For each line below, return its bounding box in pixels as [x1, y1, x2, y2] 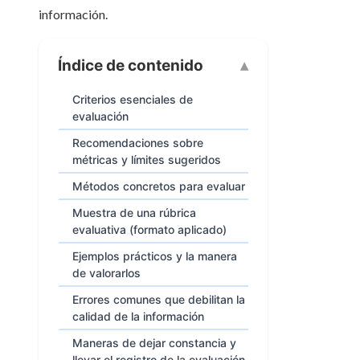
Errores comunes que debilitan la [72, 292, 245, 307]
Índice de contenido [58, 56, 203, 76]
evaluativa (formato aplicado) [72, 223, 227, 237]
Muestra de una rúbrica [72, 206, 196, 220]
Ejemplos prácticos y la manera [72, 249, 237, 264]
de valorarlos [72, 266, 141, 280]
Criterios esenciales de [72, 92, 193, 107]
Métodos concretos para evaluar [72, 179, 245, 194]
